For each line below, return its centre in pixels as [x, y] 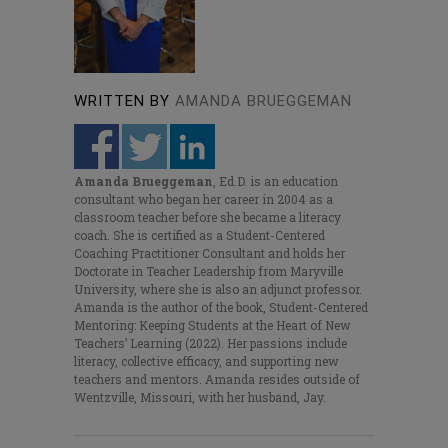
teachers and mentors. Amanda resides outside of [217, 379]
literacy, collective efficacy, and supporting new [206, 361]
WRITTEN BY [122, 101]
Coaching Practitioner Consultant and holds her [209, 253]
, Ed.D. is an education [275, 181]
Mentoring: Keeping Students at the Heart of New [212, 325]
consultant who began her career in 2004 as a [203, 199]
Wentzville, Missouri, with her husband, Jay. [200, 397]
